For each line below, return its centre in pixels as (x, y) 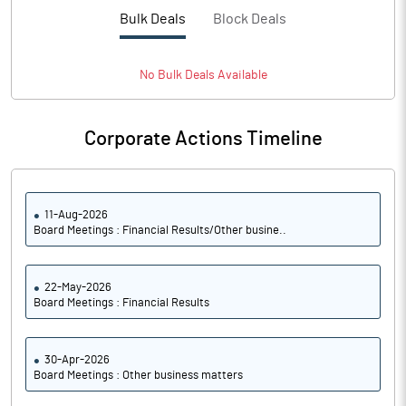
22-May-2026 (78, 288)
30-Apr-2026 (77, 360)
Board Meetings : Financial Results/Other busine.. (160, 231)
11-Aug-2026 (76, 215)
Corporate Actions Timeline (203, 139)
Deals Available (224, 75)
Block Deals (250, 19)
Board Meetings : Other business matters (138, 376)
